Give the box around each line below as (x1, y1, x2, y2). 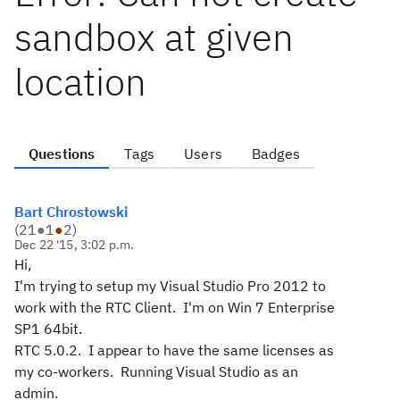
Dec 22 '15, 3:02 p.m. (14, 237, 135, 253)
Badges (251, 145, 300, 162)
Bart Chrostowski (14, 203, 128, 221)
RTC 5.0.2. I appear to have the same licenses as (14, 341, 334, 359)
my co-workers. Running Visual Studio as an (14, 362, 298, 380)
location (14, 57, 146, 106)
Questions (29, 145, 96, 162)
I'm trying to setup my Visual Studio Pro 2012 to (14, 277, 326, 295)
